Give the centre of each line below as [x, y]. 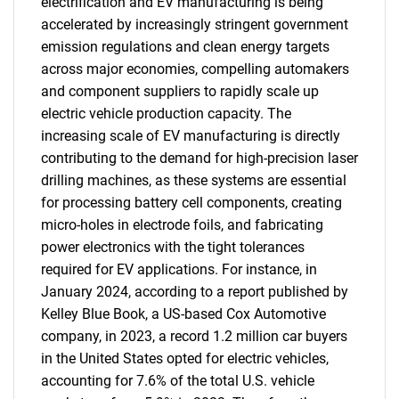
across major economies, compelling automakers [195, 69]
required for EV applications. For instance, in [179, 269]
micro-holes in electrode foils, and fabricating [182, 225]
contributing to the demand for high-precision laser [199, 158]
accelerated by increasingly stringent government [195, 24]
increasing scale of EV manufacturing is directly [191, 136]
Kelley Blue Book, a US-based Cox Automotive [183, 314]
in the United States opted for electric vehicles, [185, 358]
